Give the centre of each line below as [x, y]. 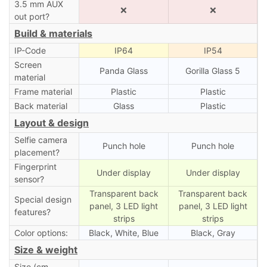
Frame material [43, 91]
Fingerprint [35, 166]
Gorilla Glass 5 [213, 70]
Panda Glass [124, 70]
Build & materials [53, 33]
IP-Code [30, 50]
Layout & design [52, 122]
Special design [43, 199]
